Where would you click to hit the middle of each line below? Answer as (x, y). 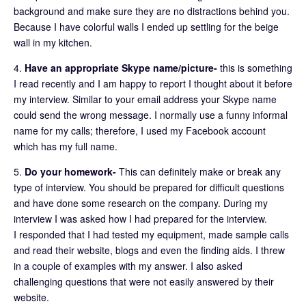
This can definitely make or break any (198, 171)
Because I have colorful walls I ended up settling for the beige (146, 26)
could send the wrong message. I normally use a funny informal (151, 114)
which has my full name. (66, 146)
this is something (255, 67)
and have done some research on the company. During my (141, 203)
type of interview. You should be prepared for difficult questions (149, 187)
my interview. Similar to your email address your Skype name (145, 99)
